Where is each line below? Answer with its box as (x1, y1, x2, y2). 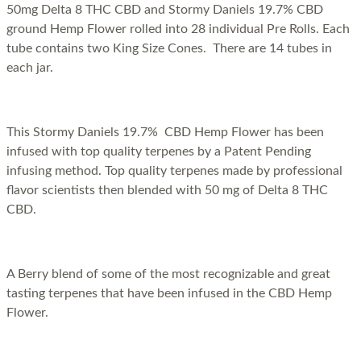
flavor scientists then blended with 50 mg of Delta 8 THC (6, 183, 328, 197)
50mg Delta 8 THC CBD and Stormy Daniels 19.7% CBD (6, 2, 323, 16)
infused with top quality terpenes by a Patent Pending (6, 144, 311, 158)
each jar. (6, 60, 53, 74)
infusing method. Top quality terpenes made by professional (6, 164, 342, 177)
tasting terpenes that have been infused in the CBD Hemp (6, 286, 332, 300)
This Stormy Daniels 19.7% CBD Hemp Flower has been (6, 125, 324, 139)
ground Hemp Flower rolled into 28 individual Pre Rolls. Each (6, 22, 350, 35)
